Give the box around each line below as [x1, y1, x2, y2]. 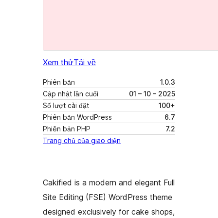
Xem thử [43, 57, 73, 68]
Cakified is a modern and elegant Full [43, 178, 175, 188]
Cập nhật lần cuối [43, 90, 98, 98]
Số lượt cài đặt [43, 101, 89, 110]
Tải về [73, 57, 96, 68]
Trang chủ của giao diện [43, 136, 121, 145]
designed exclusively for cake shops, [43, 207, 175, 217]
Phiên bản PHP [43, 125, 91, 133]
